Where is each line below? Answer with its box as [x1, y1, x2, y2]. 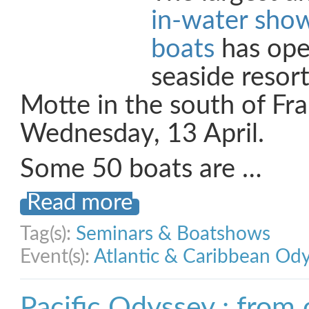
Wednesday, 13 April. [20, 121, 264, 147]
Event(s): [20, 247, 94, 266]
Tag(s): [20, 224, 76, 243]
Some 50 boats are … [20, 157, 262, 182]
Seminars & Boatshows [76, 224, 270, 243]
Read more [27, 192, 132, 214]
